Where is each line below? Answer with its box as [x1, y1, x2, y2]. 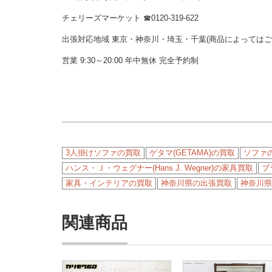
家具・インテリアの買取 [66, 178, 152, 188]
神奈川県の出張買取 [161, 178, 232, 188]
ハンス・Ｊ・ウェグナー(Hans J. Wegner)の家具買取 [66, 163, 253, 172]
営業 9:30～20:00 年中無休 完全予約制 [62, 56, 199, 65]
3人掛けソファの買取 [66, 148, 141, 157]
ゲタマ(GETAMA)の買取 [149, 148, 235, 157]
